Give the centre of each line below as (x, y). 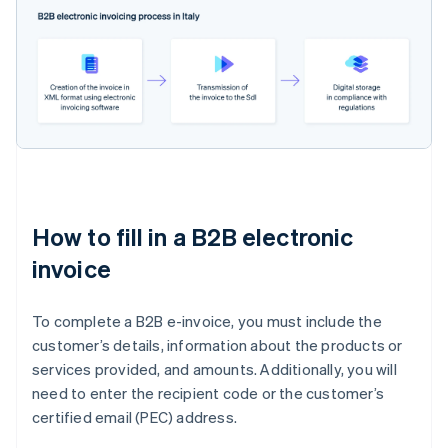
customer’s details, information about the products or (217, 344)
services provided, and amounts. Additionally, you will (214, 368)
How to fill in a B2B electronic (193, 236)
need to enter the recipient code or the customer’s (208, 392)
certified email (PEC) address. (134, 416)
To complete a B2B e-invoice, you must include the (207, 320)
